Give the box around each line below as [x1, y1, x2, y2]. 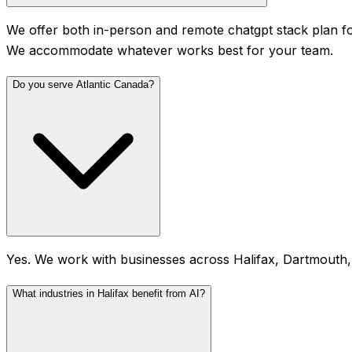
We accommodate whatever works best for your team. [6, 42, 333, 59]
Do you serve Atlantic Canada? [13, 79, 154, 91]
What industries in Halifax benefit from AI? [13, 288, 205, 300]
